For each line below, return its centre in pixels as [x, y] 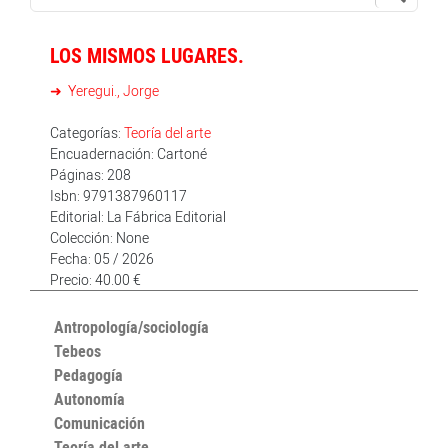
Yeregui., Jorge [112, 90]
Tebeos [77, 351]
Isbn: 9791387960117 [118, 195]
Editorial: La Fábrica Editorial [138, 216]
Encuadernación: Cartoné [128, 153]
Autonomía [89, 399]
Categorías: [87, 132]
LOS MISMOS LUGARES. [147, 55]
